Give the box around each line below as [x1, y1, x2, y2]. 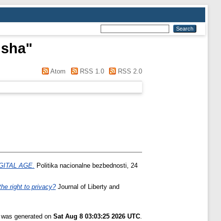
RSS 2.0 [116, 68, 142, 75]
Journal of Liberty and [56, 183, 119, 190]
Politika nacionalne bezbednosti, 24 [35, 162, 138, 170]
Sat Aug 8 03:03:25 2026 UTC [53, 212, 140, 220]
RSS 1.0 [77, 68, 104, 75]
